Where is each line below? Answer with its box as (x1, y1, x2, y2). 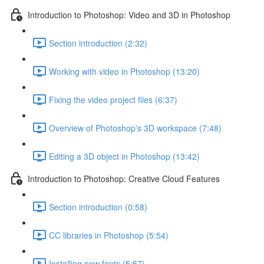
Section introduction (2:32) (49, 37, 147, 49)
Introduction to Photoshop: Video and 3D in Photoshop (28, 8, 230, 21)
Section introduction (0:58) (49, 200, 147, 213)
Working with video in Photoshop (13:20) (49, 65, 200, 77)
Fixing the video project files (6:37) (49, 93, 177, 105)
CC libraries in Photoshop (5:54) (49, 229, 169, 241)
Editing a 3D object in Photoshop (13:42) (49, 150, 200, 162)
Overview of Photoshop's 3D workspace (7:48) (49, 121, 222, 134)
